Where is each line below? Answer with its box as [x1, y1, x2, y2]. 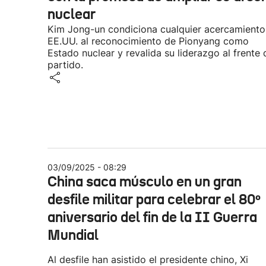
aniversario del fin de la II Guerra [47, 208, 257, 226]
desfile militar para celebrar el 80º [47, 191, 261, 208]
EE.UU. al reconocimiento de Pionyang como [47, 35, 249, 47]
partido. [47, 59, 83, 71]
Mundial [47, 226, 99, 244]
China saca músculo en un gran [47, 173, 242, 191]
